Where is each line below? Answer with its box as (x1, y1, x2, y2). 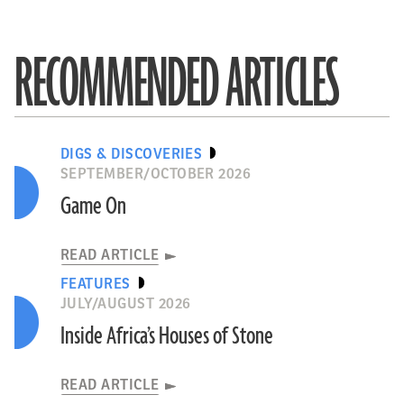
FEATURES (60, 276, 131, 292)
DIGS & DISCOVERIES (60, 146, 203, 162)
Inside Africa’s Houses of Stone (60, 320, 273, 353)
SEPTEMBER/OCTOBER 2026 (60, 166, 252, 182)
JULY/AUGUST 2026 (60, 296, 191, 312)
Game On (60, 190, 126, 223)
